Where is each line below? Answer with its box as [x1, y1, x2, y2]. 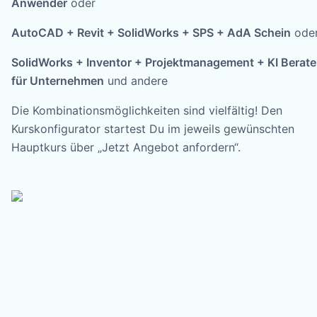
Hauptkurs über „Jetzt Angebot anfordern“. [11, 139, 241, 154]
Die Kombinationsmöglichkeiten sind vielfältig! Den [11, 103, 282, 117]
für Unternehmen [11, 73, 104, 88]
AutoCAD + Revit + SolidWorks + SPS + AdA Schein [11, 25, 291, 40]
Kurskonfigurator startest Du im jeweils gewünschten [11, 121, 294, 136]
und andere [104, 73, 168, 88]
